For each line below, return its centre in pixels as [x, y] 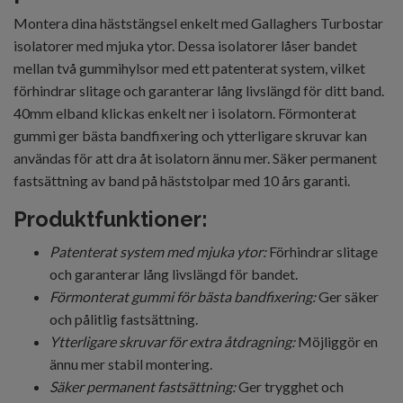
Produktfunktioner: [110, 219]
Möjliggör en [336, 341]
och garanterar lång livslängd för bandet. [174, 274]
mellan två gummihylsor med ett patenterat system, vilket [189, 68]
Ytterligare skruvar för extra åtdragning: [172, 341]
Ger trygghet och [291, 386]
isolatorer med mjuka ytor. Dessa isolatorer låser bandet [185, 45]
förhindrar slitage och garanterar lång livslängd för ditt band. [199, 90]
